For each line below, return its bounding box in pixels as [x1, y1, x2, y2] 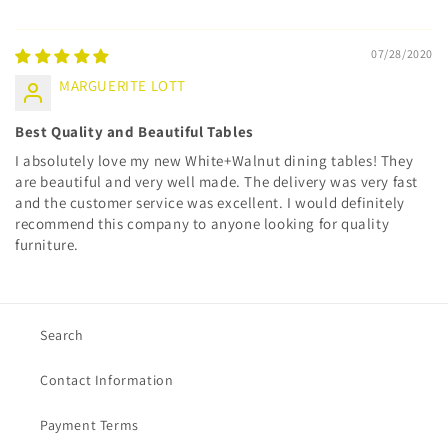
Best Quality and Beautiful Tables [15, 122, 254, 141]
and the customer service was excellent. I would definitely [15, 193, 405, 212]
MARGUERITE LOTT [59, 76, 186, 95]
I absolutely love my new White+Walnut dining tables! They [15, 151, 414, 170]
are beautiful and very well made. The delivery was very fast [15, 172, 419, 191]
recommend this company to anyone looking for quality [15, 214, 390, 233]
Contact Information [40, 371, 174, 389]
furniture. [15, 235, 79, 254]
